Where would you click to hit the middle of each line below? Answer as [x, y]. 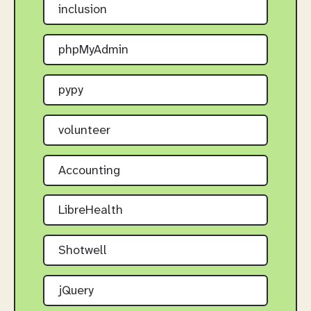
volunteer [84, 131]
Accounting [89, 171]
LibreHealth [91, 211]
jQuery [76, 292]
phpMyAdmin [93, 51]
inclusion [83, 10]
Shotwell [83, 251]
